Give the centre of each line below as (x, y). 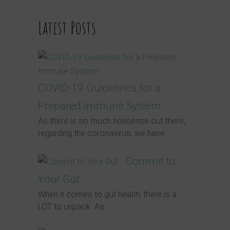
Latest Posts (67, 27)
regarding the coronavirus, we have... (104, 133)
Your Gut (59, 179)
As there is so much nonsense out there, (112, 121)
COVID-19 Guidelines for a (99, 88)
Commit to (150, 161)
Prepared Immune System (100, 106)
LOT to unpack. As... (74, 206)
